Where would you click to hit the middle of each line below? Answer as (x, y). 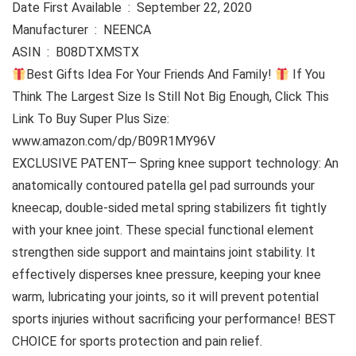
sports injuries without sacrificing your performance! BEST (174, 319)
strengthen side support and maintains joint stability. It (164, 253)
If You (308, 75)
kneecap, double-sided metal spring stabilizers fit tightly (169, 208)
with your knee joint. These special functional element (163, 230)
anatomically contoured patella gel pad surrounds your (163, 186)
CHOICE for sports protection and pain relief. (137, 342)
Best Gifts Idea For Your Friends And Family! (151, 75)
